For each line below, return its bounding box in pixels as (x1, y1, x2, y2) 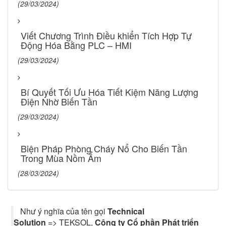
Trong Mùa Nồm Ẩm (21, 151, 101, 164)
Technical (107, 205, 145, 217)
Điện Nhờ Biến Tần (21, 94, 97, 108)
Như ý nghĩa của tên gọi (18, 205, 108, 217)
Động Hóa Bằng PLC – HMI (21, 38, 132, 51)
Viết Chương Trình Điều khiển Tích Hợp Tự (21, 28, 192, 42)
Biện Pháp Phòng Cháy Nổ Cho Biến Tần (21, 141, 187, 155)
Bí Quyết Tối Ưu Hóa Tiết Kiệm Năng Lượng (21, 85, 198, 98)
